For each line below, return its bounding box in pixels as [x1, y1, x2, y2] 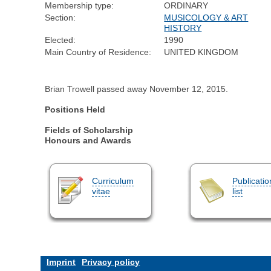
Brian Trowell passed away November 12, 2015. [45, 84, 229, 94]
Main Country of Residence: [45, 47, 152, 57]
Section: [45, 13, 76, 23]
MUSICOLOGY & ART [164, 13, 249, 23]
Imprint [47, 257, 76, 267]
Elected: [45, 35, 76, 45]
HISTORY [164, 23, 202, 33]
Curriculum [91, 175, 134, 186]
